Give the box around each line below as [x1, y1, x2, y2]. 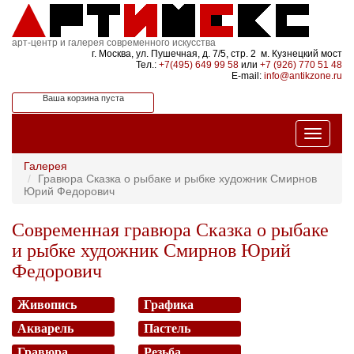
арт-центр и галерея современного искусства [12, 37, 216, 48]
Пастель [144, 322, 190, 335]
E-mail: [232, 70, 264, 81]
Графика [144, 298, 194, 311]
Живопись [17, 298, 77, 311]
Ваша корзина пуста [42, 93, 124, 103]
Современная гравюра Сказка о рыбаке [12, 220, 329, 240]
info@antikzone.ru [264, 70, 342, 81]
